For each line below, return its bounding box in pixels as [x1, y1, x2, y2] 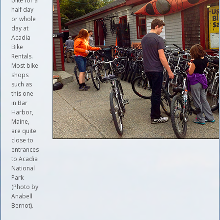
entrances [11, 145, 39, 154]
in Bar [11, 99, 28, 107]
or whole [11, 15, 36, 23]
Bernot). [11, 201, 34, 210]
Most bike [11, 61, 39, 70]
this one [11, 89, 34, 98]
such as [11, 80, 32, 88]
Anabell [11, 192, 33, 200]
